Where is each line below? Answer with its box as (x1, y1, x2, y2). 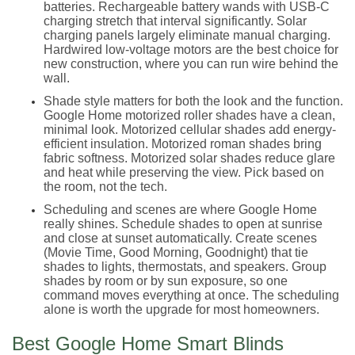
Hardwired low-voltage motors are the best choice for (44, 43, 338, 57)
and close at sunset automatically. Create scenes (44, 231, 317, 246)
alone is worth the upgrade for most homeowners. (44, 303, 319, 317)
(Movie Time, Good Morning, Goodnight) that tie (44, 246, 308, 260)
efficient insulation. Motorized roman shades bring (44, 137, 322, 151)
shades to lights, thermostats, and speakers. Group (44, 260, 326, 274)
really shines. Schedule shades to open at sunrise (44, 217, 323, 231)
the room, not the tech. (44, 180, 167, 194)
